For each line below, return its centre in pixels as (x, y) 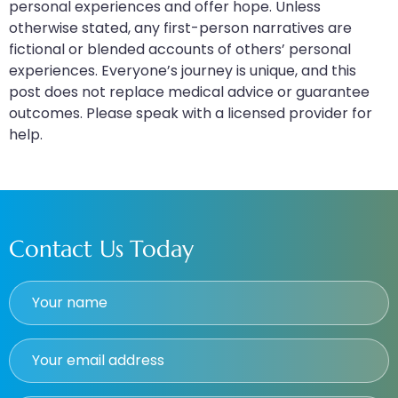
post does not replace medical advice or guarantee (189, 92)
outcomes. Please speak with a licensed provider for (191, 113)
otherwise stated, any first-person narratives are (180, 28)
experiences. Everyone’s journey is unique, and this (183, 70)
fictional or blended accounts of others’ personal (180, 49)
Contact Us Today (101, 248)
